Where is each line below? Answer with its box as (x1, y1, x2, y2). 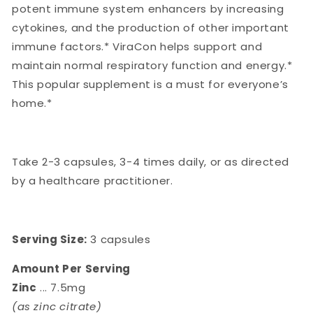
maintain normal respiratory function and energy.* (12, 57, 293, 73)
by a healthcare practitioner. (12, 173, 173, 188)
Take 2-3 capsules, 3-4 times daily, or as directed (12, 154, 290, 169)
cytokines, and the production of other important (12, 20, 289, 35)
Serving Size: (12, 231, 87, 247)
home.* (12, 95, 52, 110)
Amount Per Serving (12, 261, 131, 276)
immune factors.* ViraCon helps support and (12, 38, 263, 54)
